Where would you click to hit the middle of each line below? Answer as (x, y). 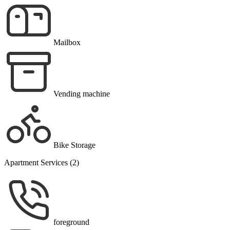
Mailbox (67, 43)
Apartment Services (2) (42, 163)
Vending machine (82, 94)
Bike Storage (74, 145)
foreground (71, 222)
